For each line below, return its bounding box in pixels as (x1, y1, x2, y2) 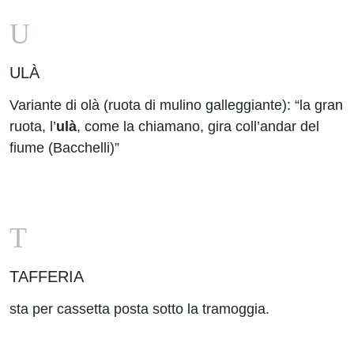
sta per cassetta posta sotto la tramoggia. (9, 301, 269, 317)
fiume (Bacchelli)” (9, 140, 119, 156)
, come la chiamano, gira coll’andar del (77, 119, 319, 134)
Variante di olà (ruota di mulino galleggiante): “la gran (9, 97, 343, 113)
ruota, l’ (9, 119, 56, 134)
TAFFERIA (9, 268, 84, 285)
